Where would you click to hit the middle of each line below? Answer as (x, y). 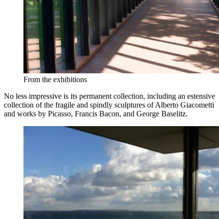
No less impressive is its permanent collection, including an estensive (109, 96)
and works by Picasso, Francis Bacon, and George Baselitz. (96, 113)
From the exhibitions (55, 79)
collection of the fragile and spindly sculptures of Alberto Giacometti (109, 105)
